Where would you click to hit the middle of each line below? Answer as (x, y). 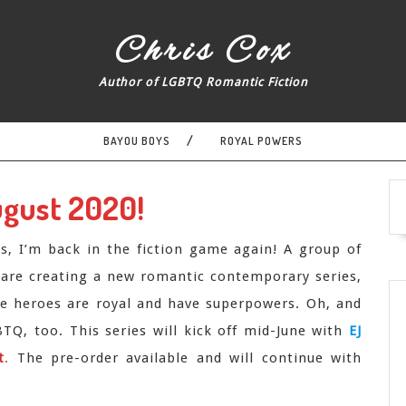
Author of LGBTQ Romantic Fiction (203, 82)
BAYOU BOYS (137, 141)
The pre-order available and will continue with (189, 358)
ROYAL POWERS (261, 141)
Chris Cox (203, 53)
